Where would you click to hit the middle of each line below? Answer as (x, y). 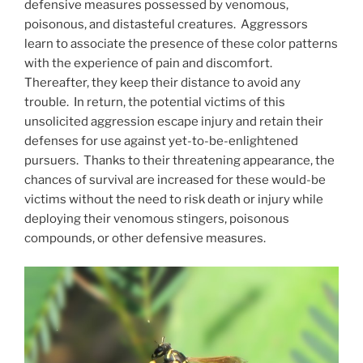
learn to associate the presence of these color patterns (181, 44)
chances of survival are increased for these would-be (175, 180)
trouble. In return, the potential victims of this (155, 102)
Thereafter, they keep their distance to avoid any (162, 83)
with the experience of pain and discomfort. (149, 64)
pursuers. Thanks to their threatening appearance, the (179, 161)
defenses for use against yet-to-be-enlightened (161, 141)
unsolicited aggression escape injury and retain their (174, 122)
